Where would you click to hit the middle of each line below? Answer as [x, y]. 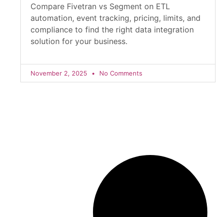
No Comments [120, 73]
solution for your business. [79, 41]
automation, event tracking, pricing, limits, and [116, 18]
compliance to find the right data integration [112, 30]
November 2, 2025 [60, 73]
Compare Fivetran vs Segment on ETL [100, 6]
